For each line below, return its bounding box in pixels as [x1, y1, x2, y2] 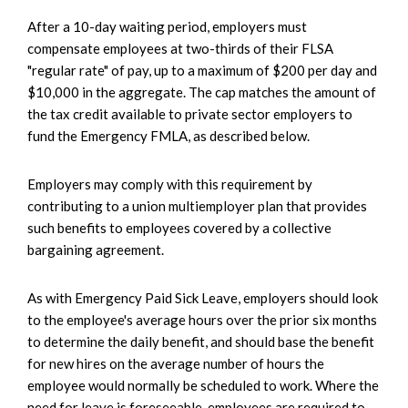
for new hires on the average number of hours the [27, 355, 324, 372]
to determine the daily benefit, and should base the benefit [27, 333, 374, 351]
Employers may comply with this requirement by [27, 176, 312, 193]
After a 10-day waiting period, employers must [27, 18, 307, 36]
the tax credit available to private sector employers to [27, 106, 352, 123]
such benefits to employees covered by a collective [27, 219, 331, 237]
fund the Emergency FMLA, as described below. [27, 127, 310, 145]
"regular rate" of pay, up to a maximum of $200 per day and [27, 62, 377, 79]
